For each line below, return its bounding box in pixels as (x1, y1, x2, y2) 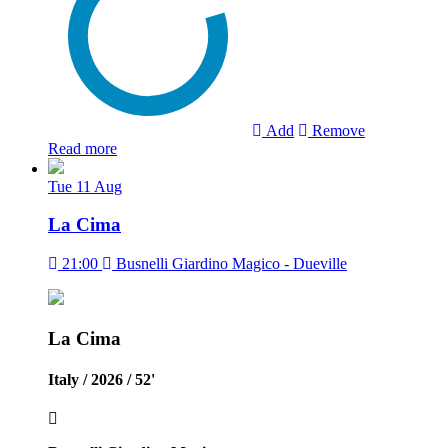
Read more (48, 139, 117, 157)
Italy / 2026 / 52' (48, 370, 155, 388)
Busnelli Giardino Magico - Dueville (112, 255, 347, 272)
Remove (308, 121, 365, 139)
